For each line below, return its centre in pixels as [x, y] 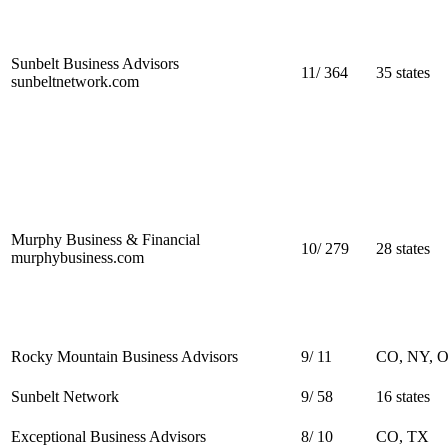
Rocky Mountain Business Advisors [124, 356]
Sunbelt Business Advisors [95, 63]
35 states [403, 72]
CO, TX [402, 436]
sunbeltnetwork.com [75, 81]
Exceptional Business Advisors [108, 436]
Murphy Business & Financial [105, 239]
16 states [403, 396]
